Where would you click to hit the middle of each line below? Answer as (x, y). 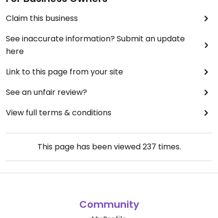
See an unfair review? (46, 92)
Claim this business (42, 18)
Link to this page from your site (64, 72)
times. (168, 147)
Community (109, 205)
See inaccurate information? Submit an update (95, 39)
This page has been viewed (90, 147)
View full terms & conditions (59, 113)
